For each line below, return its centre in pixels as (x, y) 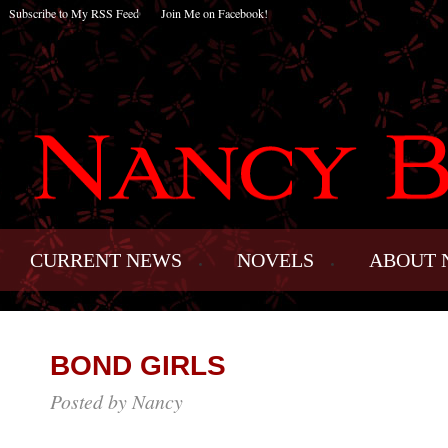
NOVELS (275, 259)
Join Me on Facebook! (214, 13)
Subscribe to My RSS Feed (73, 13)
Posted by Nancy (116, 400)
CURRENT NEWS (106, 259)
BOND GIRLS (138, 365)
